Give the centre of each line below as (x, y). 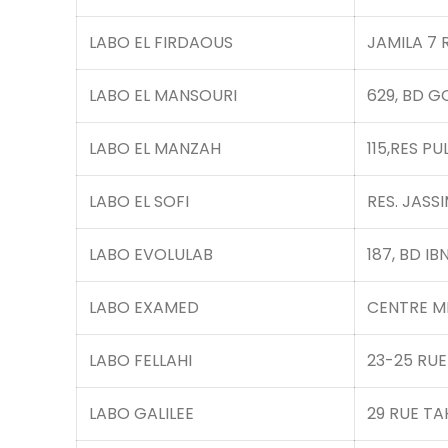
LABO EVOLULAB (151, 254)
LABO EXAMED (144, 307)
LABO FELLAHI (140, 360)
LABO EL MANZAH (155, 148)
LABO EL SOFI (139, 201)
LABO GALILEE (141, 413)
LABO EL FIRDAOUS (161, 42)
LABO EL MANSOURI (163, 95)
